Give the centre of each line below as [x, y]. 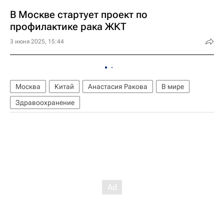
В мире [173, 86]
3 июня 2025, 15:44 [37, 41]
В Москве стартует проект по [79, 14]
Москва [28, 86]
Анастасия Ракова [118, 86]
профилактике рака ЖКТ [68, 26]
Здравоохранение [45, 102]
